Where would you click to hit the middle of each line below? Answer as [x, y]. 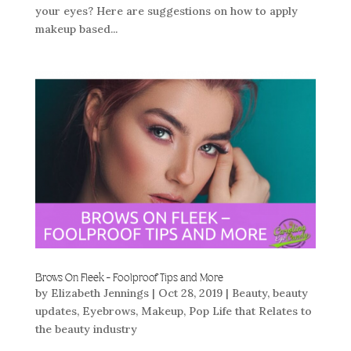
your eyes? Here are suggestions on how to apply [166, 11]
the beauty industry [86, 329]
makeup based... [76, 29]
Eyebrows [109, 311]
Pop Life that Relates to [250, 311]
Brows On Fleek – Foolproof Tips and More [129, 278]
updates [56, 311]
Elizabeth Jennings [100, 293]
